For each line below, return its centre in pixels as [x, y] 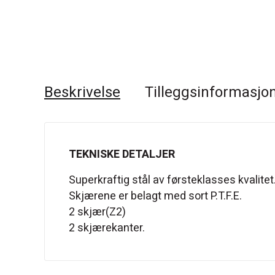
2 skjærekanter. [107, 228]
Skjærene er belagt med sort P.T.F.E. [155, 196]
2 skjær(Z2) [97, 212]
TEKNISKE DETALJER [122, 155]
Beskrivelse [82, 93]
